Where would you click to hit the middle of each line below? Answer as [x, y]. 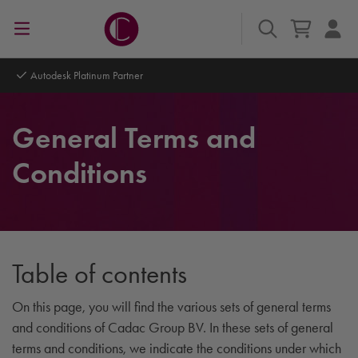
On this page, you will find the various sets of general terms [171, 306]
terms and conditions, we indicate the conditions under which [177, 348]
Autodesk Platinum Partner [86, 76]
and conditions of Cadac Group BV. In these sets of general [173, 327]
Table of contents [99, 274]
